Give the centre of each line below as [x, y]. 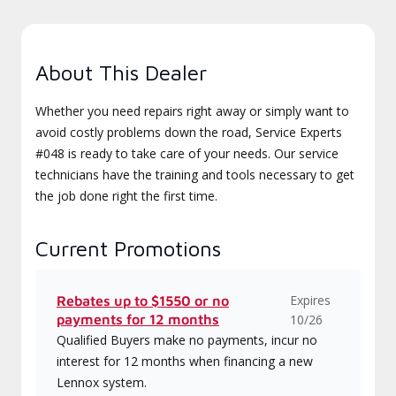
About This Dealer [121, 72]
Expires [310, 300]
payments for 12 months [138, 319]
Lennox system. [102, 382]
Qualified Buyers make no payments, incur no [187, 340]
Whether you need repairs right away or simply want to [192, 111]
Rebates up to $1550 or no [143, 301]
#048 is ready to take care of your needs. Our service [187, 153]
